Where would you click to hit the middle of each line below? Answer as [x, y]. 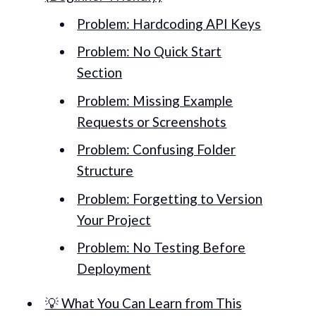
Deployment [114, 269]
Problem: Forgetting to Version [170, 198]
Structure [105, 171]
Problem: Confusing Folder [157, 150]
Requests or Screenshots [152, 121]
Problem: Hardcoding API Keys [169, 23]
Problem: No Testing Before [162, 248]
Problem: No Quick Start [150, 51]
